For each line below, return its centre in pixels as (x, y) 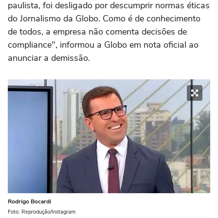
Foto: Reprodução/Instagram (42, 212)
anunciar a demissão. (49, 58)
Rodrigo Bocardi (29, 201)
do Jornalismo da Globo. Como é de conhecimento (104, 19)
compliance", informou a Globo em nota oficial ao (103, 45)
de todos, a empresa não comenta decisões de (97, 32)
